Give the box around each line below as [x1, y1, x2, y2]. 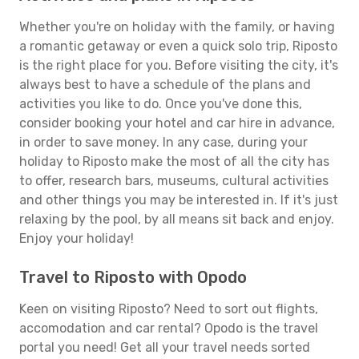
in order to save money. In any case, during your [19, 135, 308, 150]
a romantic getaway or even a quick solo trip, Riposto [19, 38, 337, 54]
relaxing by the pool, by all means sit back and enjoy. [19, 212, 334, 227]
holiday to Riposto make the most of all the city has [19, 154, 329, 169]
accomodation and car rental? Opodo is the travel [19, 321, 318, 336]
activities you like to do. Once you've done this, [19, 96, 302, 111]
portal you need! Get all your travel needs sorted [19, 340, 310, 355]
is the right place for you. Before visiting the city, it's [19, 58, 338, 73]
